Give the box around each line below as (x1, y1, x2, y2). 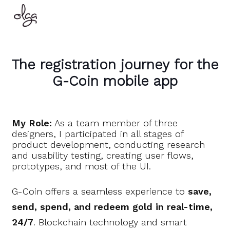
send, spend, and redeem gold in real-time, (12, 201, 213, 213)
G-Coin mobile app (52, 72, 178, 89)
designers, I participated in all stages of (12, 128, 184, 139)
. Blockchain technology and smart (33, 217, 187, 228)
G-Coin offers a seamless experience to (12, 186, 188, 197)
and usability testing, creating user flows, (12, 149, 194, 161)
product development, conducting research (12, 139, 205, 150)
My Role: (12, 117, 52, 128)
